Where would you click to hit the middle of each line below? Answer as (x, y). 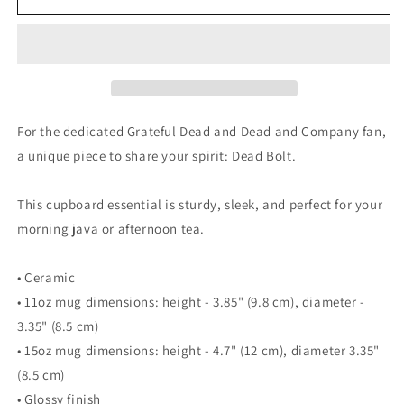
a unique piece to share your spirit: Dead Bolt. (157, 155)
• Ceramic (46, 277)
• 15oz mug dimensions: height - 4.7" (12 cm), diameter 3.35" (199, 350)
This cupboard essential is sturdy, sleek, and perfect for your (200, 204)
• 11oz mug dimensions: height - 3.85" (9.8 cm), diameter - (191, 301)
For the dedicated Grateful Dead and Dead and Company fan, (202, 131)
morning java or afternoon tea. (111, 228)
